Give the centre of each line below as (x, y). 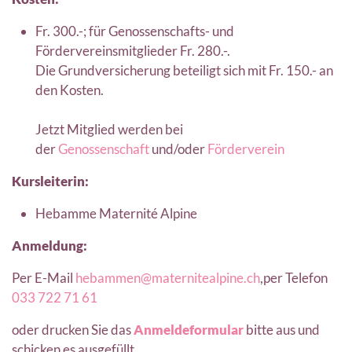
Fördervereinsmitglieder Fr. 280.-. (134, 51)
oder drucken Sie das (73, 330)
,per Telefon (294, 278)
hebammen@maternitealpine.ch (168, 278)
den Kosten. (70, 90)
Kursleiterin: (50, 181)
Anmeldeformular (189, 330)
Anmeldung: (49, 246)
